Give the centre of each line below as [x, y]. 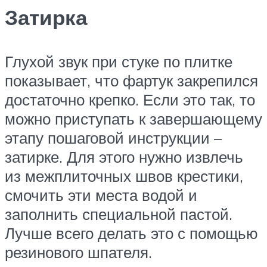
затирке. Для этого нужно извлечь [124, 156]
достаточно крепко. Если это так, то [130, 99]
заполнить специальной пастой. [119, 214]
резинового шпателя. [78, 252]
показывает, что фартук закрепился [131, 80]
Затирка [46, 18]
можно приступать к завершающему [133, 118]
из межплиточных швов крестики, [124, 176]
